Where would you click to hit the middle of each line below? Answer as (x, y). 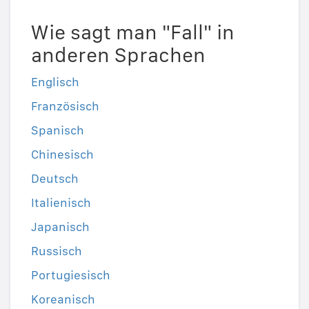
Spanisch (58, 130)
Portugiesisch (71, 275)
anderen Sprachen (118, 55)
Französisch (65, 106)
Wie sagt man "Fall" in (133, 32)
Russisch (57, 251)
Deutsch (55, 179)
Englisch (55, 82)
